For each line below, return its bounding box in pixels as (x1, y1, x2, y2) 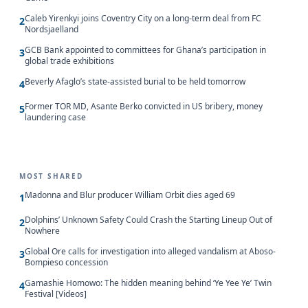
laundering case (25, 111, 86, 123)
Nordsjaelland (25, 23, 78, 35)
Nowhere (25, 224, 60, 236)
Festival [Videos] (25, 287, 87, 300)
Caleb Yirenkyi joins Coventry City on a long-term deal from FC (25, 12, 261, 24)
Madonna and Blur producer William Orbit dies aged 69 (25, 188, 235, 201)
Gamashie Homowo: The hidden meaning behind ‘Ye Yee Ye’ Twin (25, 276, 272, 289)
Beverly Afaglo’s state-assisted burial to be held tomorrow (25, 75, 245, 87)
